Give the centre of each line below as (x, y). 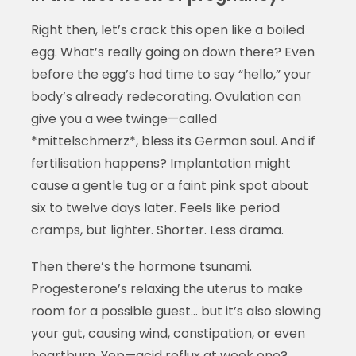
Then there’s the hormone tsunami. (141, 266)
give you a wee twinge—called (124, 118)
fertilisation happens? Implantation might (161, 163)
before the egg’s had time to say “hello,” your (171, 74)
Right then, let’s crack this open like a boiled (167, 29)
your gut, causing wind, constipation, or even (168, 333)
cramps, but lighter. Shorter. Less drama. (157, 230)
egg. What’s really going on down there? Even (172, 52)
